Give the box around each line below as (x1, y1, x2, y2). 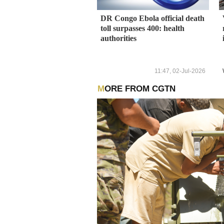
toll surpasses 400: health (100, 23, 184, 32)
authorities (100, 33, 136, 42)
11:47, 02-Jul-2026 (154, 67, 205, 75)
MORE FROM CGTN (104, 83, 175, 93)
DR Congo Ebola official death (100, 13, 204, 22)
